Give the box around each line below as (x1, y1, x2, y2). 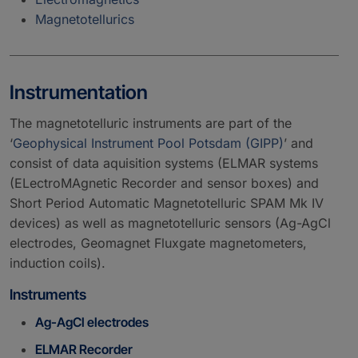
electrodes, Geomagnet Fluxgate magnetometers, (10, 234, 307, 251)
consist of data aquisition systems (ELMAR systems (10, 154, 318, 171)
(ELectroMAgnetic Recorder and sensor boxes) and (10, 174, 319, 191)
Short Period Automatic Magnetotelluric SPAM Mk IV (10, 194, 324, 211)
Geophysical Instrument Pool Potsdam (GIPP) (13, 134, 284, 151)
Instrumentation (10, 80, 148, 104)
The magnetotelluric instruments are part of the (10, 114, 292, 131)
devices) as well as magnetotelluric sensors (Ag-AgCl (10, 214, 331, 231)
